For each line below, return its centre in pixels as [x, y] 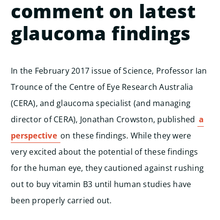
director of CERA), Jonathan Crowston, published [104, 119]
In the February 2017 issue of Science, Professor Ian [109, 71]
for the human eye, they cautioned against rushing [108, 168]
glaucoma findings [101, 33]
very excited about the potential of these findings [105, 152]
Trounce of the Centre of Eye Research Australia [102, 87]
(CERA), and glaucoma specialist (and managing [101, 103]
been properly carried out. [61, 200]
